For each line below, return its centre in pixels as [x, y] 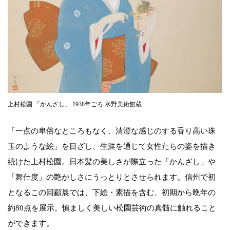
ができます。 [31, 223]
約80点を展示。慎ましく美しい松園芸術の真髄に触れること [112, 208]
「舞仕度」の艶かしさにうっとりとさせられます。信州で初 [112, 177]
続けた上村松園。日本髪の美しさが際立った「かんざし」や [112, 161]
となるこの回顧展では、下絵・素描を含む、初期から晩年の [112, 192]
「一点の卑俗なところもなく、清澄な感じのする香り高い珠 [112, 131]
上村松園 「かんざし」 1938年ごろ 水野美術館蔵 [75, 104]
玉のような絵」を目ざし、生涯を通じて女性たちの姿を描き [112, 146]
